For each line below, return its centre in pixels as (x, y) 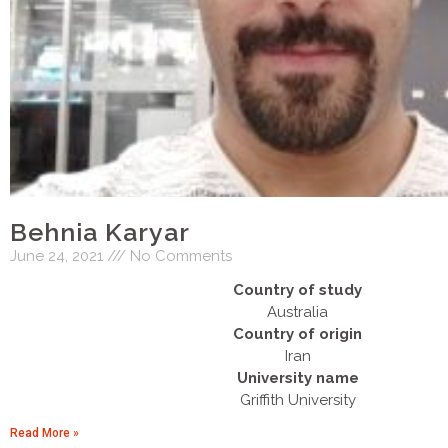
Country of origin (297, 333)
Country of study (297, 289)
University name (297, 377)
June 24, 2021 (58, 255)
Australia (297, 311)
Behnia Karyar (100, 231)
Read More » (44, 432)
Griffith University (297, 399)
